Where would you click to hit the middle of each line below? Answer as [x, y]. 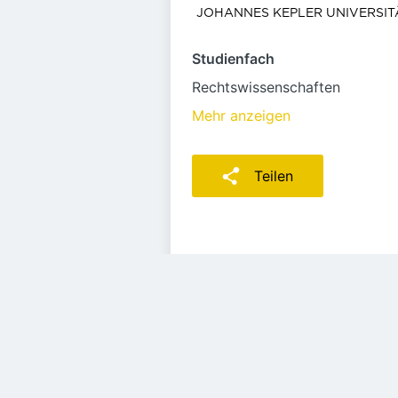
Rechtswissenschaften [266, 87]
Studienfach [233, 59]
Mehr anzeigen [241, 115]
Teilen [274, 176]
